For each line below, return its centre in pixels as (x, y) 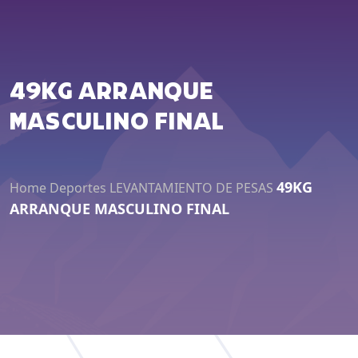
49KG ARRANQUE (112, 92)
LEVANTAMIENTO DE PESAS (191, 187)
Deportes (78, 187)
